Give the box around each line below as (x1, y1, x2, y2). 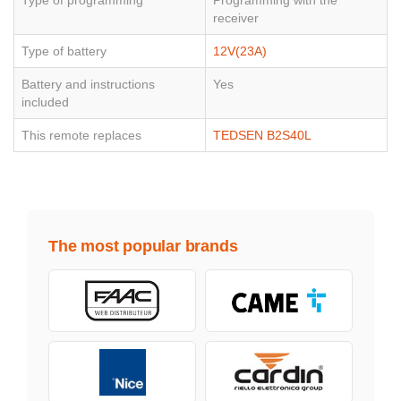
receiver (213, 11, 259, 26)
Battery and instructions (21, 77, 155, 92)
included (21, 95, 69, 110)
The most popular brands (48, 237, 238, 256)
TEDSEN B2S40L (213, 128, 311, 143)
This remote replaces (21, 128, 141, 143)
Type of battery (21, 44, 107, 59)
